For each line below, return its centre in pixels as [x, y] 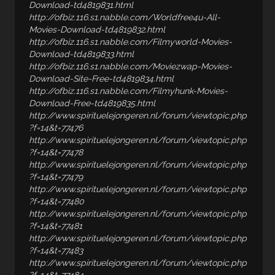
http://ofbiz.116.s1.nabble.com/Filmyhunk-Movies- [129, 91]
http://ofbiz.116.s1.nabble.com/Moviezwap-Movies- [131, 66]
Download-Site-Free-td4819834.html [102, 79]
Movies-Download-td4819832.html [97, 29]
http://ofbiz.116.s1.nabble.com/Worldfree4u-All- [125, 17]
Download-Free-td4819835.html [92, 103]
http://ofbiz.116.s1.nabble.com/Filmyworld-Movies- [131, 42]
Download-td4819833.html [82, 54]
